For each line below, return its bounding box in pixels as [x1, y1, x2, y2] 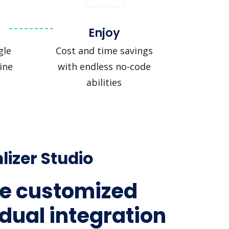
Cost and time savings [55, 44, 153, 57]
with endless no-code [57, 60, 151, 73]
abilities [86, 76, 122, 88]
